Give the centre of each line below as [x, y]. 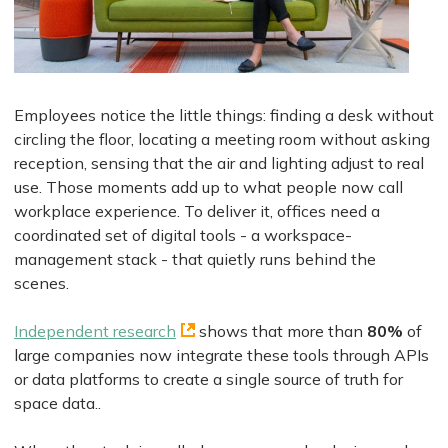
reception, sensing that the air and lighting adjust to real [219, 163]
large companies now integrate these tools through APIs [221, 355]
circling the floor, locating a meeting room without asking [222, 139]
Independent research [95, 331]
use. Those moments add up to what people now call [208, 187]
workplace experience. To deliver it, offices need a [197, 211]
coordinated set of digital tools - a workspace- [183, 235]
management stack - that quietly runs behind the [195, 259]
